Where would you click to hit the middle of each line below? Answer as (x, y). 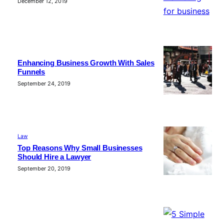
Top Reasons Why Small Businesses (80, 148)
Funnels (31, 72)
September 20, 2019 (44, 169)
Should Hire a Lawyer (54, 157)
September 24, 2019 (44, 83)
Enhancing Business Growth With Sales (86, 63)
